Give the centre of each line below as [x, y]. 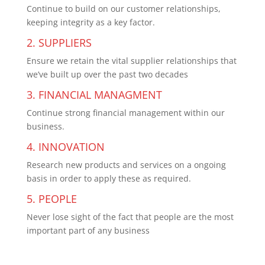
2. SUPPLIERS [59, 43]
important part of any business [88, 231]
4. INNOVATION [65, 147]
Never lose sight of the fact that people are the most [130, 217]
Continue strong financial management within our [125, 113]
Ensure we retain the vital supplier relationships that [131, 61]
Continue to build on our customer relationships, [123, 9]
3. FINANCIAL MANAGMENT [94, 95]
